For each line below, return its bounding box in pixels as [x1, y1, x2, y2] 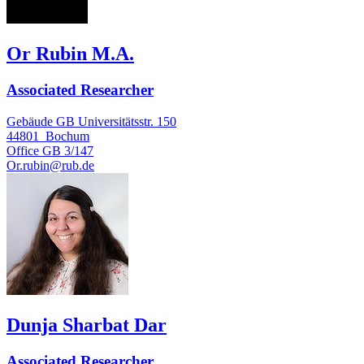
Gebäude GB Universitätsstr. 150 [6, 114, 176, 128]
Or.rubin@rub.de [6, 158, 94, 172]
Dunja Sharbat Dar [6, 314, 167, 336]
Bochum [45, 128, 89, 143]
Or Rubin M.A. [6, 43, 134, 65]
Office [6, 143, 39, 158]
